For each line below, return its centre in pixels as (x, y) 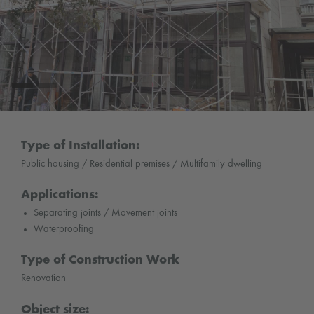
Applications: (60, 196)
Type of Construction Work (100, 261)
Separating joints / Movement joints (105, 213)
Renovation (43, 279)
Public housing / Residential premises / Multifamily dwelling (142, 164)
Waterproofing (63, 230)
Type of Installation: (81, 146)
